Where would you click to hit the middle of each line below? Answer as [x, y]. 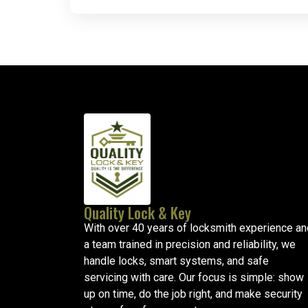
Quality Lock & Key [137, 213]
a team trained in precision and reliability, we [190, 245]
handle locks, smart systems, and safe [176, 261]
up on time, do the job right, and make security [193, 294]
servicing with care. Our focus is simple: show [194, 278]
